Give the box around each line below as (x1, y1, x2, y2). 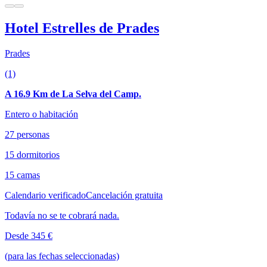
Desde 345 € (5, 230, 52, 241)
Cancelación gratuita (86, 190, 163, 200)
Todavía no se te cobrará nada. (5, 210, 119, 221)
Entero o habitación (5, 108, 78, 119)
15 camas (5, 169, 40, 180)
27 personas (5, 129, 49, 139)
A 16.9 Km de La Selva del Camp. (5, 88, 141, 99)
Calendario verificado (5, 190, 86, 200)
